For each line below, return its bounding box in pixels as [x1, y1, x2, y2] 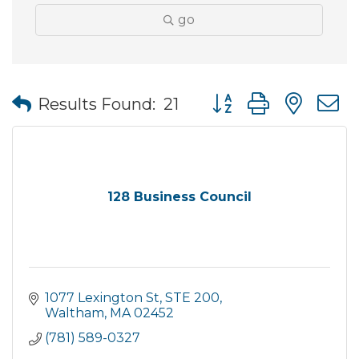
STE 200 [165, 290, 220, 306]
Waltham [45, 305, 104, 321]
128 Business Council [107, 189, 252, 205]
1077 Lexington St [45, 290, 159, 306]
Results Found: [38, 94, 155, 114]
